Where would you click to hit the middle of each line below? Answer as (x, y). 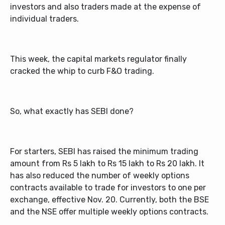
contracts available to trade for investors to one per (108, 188)
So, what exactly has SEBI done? (72, 111)
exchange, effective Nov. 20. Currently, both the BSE (109, 200)
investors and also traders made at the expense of (105, 7)
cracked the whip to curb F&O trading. (82, 71)
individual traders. (44, 19)
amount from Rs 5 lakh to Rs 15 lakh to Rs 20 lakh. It (107, 163)
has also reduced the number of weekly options (100, 176)
